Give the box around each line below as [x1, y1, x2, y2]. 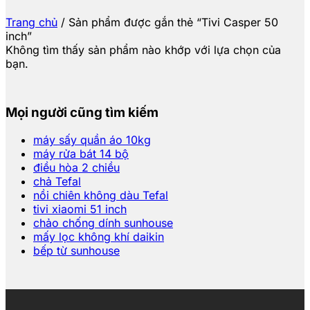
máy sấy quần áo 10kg [33, 133, 151, 147]
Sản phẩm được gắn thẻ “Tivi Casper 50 [65, 15, 278, 29]
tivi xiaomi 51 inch [33, 202, 127, 217]
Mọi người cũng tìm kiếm [6, 104, 158, 120]
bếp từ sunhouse [33, 244, 120, 258]
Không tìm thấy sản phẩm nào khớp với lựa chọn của [6, 42, 281, 57]
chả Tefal [33, 174, 81, 189]
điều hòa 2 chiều [33, 161, 120, 175]
